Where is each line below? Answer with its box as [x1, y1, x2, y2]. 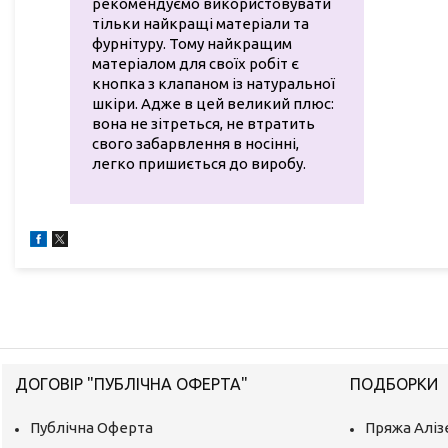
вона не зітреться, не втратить [92, 115, 315, 133]
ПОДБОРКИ [350, 374, 439, 393]
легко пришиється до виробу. [92, 155, 306, 173]
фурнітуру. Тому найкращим [92, 35, 292, 53]
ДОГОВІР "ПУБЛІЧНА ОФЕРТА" [15, 374, 249, 393]
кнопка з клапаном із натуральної [92, 75, 335, 93]
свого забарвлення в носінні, [92, 135, 299, 153]
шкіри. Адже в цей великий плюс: [92, 95, 334, 113]
